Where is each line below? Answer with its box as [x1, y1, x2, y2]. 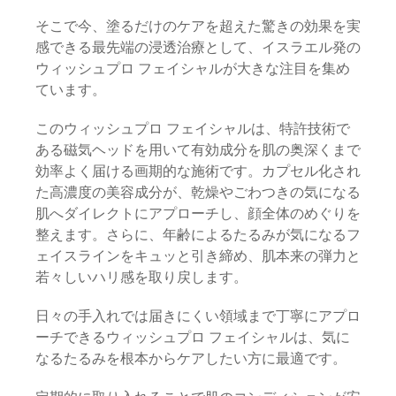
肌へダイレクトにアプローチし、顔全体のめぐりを [35, 205, 361, 222]
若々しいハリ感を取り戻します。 [35, 269, 247, 286]
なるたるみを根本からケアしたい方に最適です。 [35, 350, 346, 367]
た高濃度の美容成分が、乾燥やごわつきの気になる [35, 184, 361, 201]
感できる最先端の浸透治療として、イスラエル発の [35, 39, 361, 56]
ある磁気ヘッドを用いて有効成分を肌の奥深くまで [35, 141, 361, 158]
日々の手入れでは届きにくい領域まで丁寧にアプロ [35, 308, 361, 324]
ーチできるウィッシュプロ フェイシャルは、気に [35, 329, 350, 346]
